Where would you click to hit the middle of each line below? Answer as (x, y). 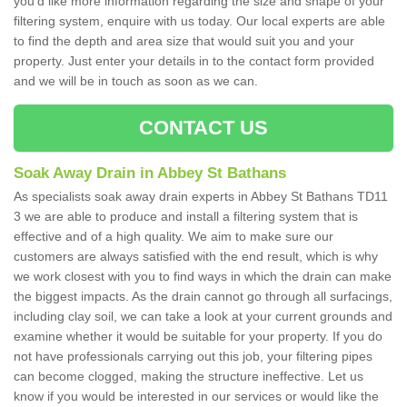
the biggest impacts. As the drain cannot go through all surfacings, (203, 297)
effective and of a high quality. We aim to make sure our (174, 237)
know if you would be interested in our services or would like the (196, 397)
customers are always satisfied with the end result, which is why (196, 257)
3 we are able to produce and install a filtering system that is (186, 217)
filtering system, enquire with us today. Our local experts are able (199, 21)
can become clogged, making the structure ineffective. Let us (189, 377)
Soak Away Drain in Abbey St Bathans (150, 174)
